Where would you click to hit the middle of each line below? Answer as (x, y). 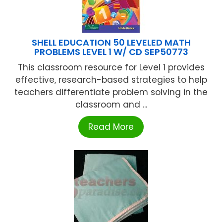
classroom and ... (111, 105)
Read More (111, 127)
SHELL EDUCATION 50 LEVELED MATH (111, 43)
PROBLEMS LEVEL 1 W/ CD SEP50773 (111, 52)
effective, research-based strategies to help (111, 80)
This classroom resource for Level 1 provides (111, 68)
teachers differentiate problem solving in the (111, 92)
